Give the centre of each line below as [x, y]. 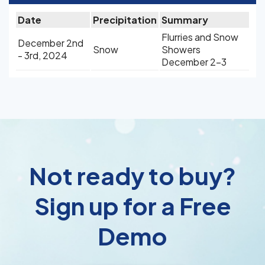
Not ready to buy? [132, 175]
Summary [185, 20]
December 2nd [51, 43]
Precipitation [125, 20]
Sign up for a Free [132, 206]
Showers [181, 49]
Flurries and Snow [200, 37]
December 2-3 [194, 62]
